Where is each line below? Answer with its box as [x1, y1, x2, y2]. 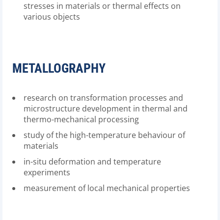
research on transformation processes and [24, 92, 183, 103]
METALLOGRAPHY [12, 61, 106, 76]
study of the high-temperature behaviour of [24, 130, 185, 140]
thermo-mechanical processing [24, 114, 139, 125]
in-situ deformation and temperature [24, 156, 161, 167]
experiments [24, 167, 70, 178]
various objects [24, 11, 80, 22]
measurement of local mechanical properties [24, 183, 190, 193]
